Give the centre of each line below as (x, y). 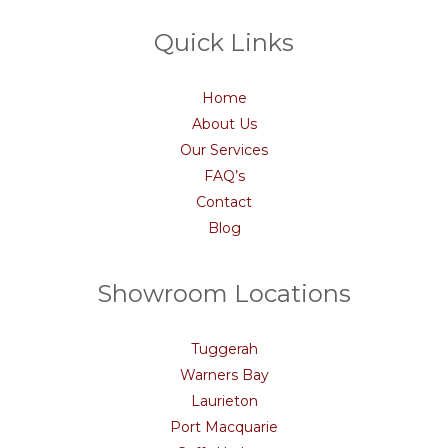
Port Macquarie (224, 427)
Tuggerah (224, 349)
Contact (224, 202)
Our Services (224, 150)
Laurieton (224, 401)
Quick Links (224, 42)
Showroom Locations (224, 293)
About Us (224, 124)
